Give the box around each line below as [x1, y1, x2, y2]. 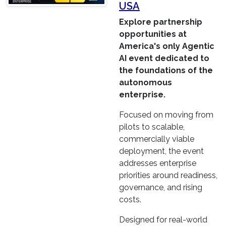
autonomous [119, 78, 172, 88]
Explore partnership [119, 17, 202, 27]
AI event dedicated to [119, 53, 209, 64]
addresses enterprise [119, 158, 196, 168]
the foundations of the [119, 66, 213, 76]
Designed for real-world [119, 215, 207, 225]
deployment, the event [119, 146, 204, 156]
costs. [119, 195, 141, 205]
